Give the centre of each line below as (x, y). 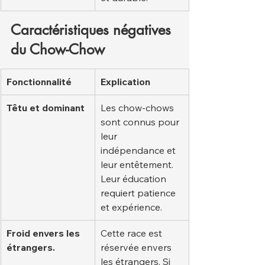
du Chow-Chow (58, 49)
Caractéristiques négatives (93, 30)
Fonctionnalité (39, 82)
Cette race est (132, 233)
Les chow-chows (138, 108)
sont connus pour (141, 122)
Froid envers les (44, 233)
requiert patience (139, 193)
